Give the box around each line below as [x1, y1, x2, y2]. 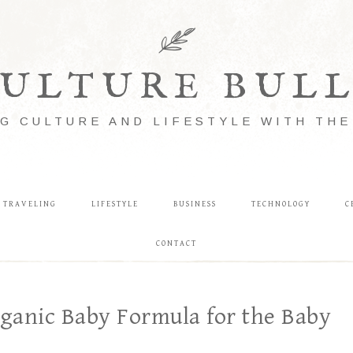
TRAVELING [2, 199, 57, 209]
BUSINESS [173, 199, 217, 209]
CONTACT [156, 239, 197, 248]
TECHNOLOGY [251, 199, 310, 209]
